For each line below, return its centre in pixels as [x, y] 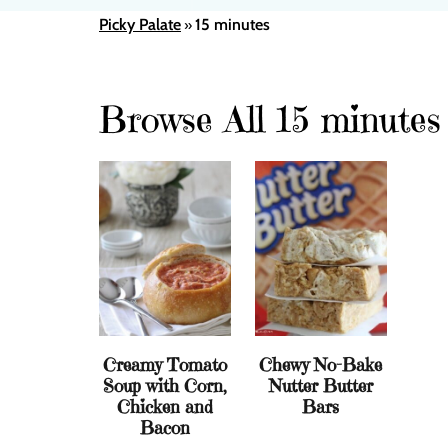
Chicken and [164, 407]
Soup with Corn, [164, 386]
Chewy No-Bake [321, 365]
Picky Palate [140, 24]
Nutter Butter [320, 386]
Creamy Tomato [164, 365]
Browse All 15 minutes [270, 119]
